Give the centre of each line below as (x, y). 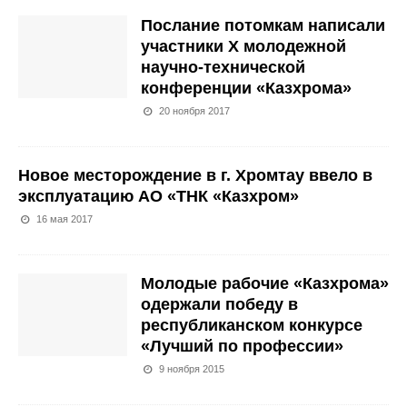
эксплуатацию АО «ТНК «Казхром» (159, 197)
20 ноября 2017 (195, 111)
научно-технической (223, 68)
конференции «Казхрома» (246, 89)
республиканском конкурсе (252, 326)
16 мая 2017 (65, 219)
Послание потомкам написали (263, 26)
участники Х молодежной (243, 47)
